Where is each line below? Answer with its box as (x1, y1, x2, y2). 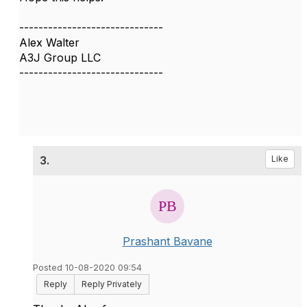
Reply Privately (82, 279, 142, 289)
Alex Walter (19, 36, 79, 49)
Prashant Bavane (122, 234, 212, 248)
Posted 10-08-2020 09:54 (33, 262, 142, 273)
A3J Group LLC (19, 51, 101, 64)
